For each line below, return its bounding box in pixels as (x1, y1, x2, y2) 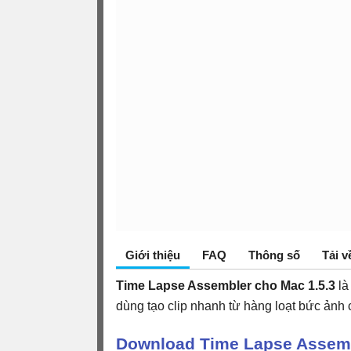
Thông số (248, 248, 300, 262)
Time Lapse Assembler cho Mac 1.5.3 (116, 278, 335, 292)
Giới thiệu (125, 248, 180, 262)
